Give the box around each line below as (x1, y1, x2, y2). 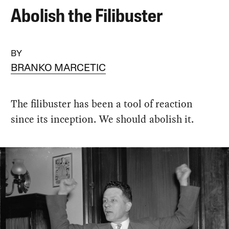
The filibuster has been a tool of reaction (11, 96, 193, 111)
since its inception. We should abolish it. (11, 111, 194, 126)
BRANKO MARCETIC (11, 63, 106, 74)
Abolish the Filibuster (11, 8, 163, 27)
